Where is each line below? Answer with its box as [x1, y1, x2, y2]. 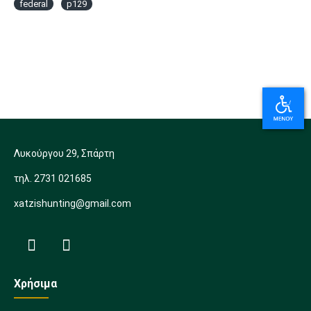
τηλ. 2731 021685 [14, 173, 92, 184]
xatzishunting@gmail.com [14, 198, 131, 209]
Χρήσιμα [14, 277, 57, 290]
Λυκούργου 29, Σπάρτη [14, 148, 115, 159]
